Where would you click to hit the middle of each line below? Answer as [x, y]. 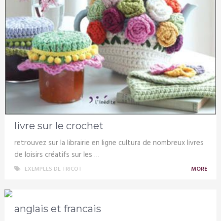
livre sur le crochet [59, 126]
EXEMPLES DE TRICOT [53, 169]
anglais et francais [57, 208]
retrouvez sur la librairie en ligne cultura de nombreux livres [109, 143]
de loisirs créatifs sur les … [57, 155]
